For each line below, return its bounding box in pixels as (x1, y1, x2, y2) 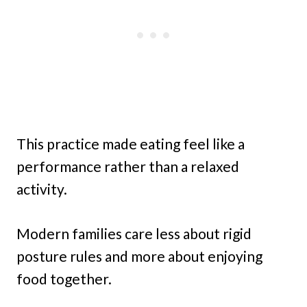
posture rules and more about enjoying (16, 247, 262, 265)
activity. (16, 180, 67, 198)
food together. (16, 270, 112, 288)
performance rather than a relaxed (16, 158, 239, 175)
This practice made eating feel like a (16, 135, 245, 153)
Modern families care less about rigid (16, 225, 251, 243)
